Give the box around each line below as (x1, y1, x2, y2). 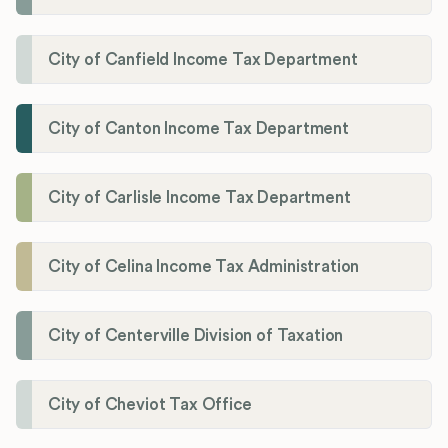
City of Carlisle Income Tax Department (48, 188, 351, 206)
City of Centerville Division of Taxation (48, 326, 344, 344)
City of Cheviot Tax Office (48, 395, 252, 413)
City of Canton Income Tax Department (48, 119, 349, 137)
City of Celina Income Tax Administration (48, 257, 360, 275)
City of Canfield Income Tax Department (48, 50, 358, 68)
